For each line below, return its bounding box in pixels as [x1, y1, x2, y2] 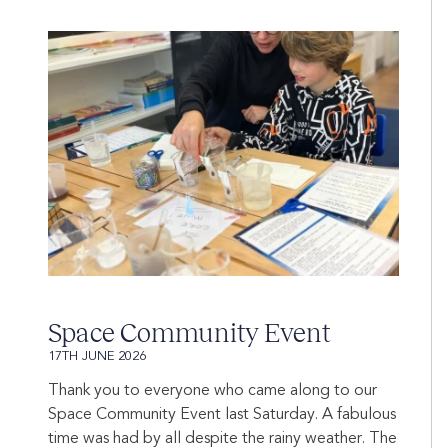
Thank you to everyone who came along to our [48, 383, 377, 400]
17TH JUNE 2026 [48, 350, 146, 364]
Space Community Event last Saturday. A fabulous [48, 407, 396, 424]
